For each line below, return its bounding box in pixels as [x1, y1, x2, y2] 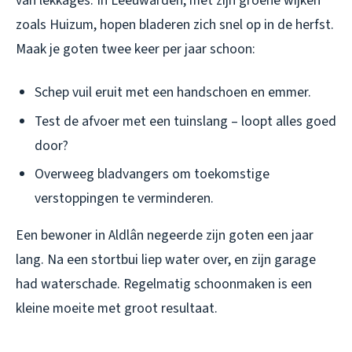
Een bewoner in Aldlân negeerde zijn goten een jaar [16, 225, 313, 246]
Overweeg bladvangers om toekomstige [35, 164, 269, 185]
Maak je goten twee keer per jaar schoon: [16, 39, 255, 60]
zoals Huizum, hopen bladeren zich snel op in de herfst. [16, 15, 334, 35]
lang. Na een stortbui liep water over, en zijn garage [16, 250, 316, 270]
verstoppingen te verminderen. [35, 189, 214, 209]
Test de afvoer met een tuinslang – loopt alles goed [35, 111, 336, 131]
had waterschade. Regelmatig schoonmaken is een [16, 274, 312, 295]
